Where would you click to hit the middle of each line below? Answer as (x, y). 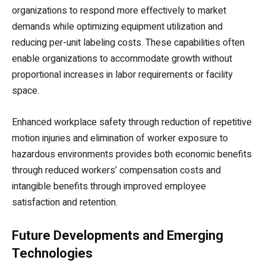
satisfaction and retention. (65, 202)
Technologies (52, 253)
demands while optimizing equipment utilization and (117, 26)
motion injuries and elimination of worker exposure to (120, 138)
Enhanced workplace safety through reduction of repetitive (132, 122)
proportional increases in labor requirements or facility (122, 75)
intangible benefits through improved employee (109, 186)
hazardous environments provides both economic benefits (132, 154)
